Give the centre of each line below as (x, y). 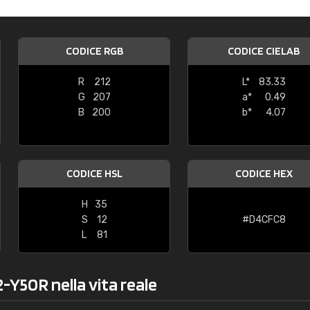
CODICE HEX (264, 173)
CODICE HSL (94, 173)
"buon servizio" (183, 38)
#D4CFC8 (264, 220)
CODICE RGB (94, 51)
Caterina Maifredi (217, 9)
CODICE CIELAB (264, 51)
